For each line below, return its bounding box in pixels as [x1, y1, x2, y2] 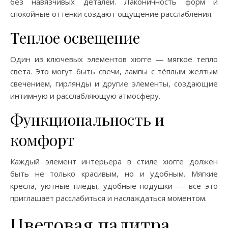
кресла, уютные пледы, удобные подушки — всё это [10, 181, 218, 191]
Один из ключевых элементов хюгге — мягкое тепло [10, 54, 218, 64]
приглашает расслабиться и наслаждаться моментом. [10, 193, 207, 203]
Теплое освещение [10, 27, 140, 48]
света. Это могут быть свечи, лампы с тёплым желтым [10, 66, 218, 76]
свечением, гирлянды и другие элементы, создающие [10, 78, 218, 89]
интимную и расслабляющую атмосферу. [10, 91, 160, 101]
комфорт [10, 130, 75, 150]
